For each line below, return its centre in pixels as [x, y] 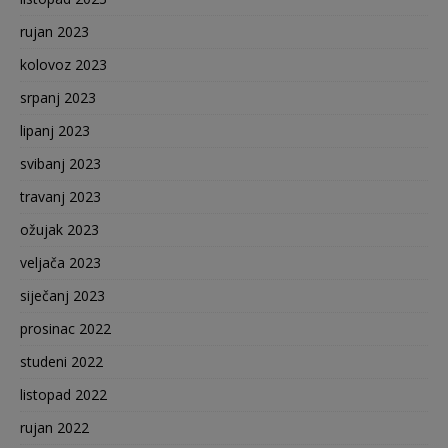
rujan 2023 [54, 32]
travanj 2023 [60, 197]
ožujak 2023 [59, 230]
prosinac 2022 [65, 329]
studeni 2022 [61, 362]
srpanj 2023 [58, 98]
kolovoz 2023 [63, 65]
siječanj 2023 [62, 296]
